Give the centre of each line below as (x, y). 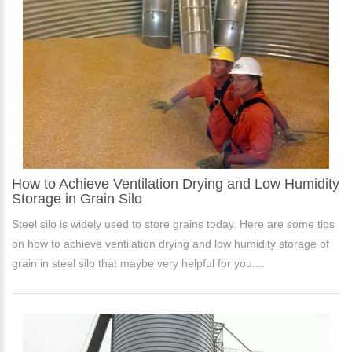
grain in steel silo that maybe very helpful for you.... (138, 264)
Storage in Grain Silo (77, 199)
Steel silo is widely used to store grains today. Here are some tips (173, 224)
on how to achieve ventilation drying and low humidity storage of (170, 244)
